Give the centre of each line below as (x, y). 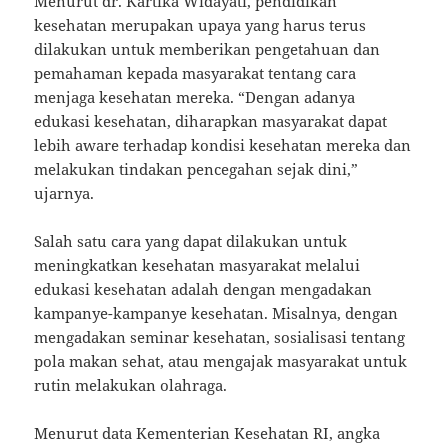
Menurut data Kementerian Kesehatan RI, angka (207, 433)
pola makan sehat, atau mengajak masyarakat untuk (221, 361)
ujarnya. (64, 193)
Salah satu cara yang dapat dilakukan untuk (191, 241)
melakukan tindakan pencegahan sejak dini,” (196, 169)
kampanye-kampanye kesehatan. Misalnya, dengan (216, 313)
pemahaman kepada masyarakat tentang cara (195, 73)
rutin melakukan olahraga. (131, 385)
